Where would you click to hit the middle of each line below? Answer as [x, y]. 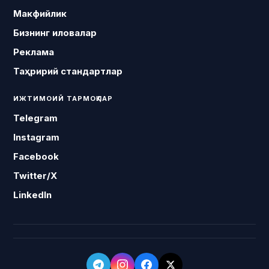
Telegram [36, 118]
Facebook [36, 156]
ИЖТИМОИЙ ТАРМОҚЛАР [63, 98]
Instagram [37, 137]
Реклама [34, 52]
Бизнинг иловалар [55, 33]
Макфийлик [40, 14]
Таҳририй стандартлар [68, 71]
